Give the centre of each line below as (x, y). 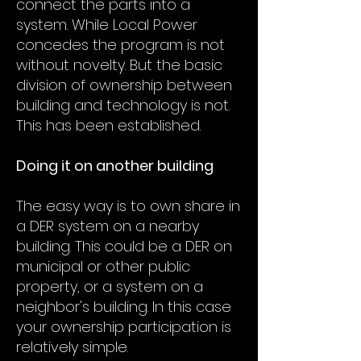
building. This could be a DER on (124, 246)
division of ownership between (124, 85)
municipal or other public (103, 266)
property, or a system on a (110, 286)
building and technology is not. (123, 105)
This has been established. (108, 125)
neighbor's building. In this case (124, 307)
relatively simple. (72, 347)
